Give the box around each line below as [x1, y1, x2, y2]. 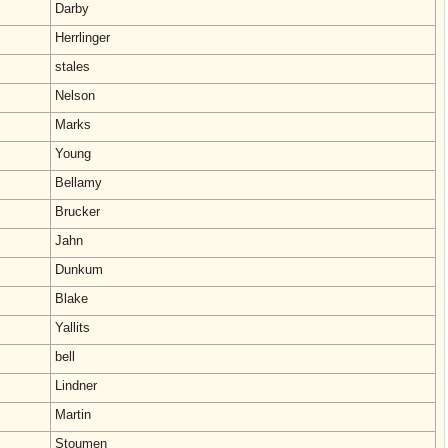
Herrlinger [55, 30, 110, 45]
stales [55, 59, 90, 74]
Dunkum [55, 262, 103, 277]
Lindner [55, 378, 97, 393]
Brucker [55, 204, 100, 219]
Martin [55, 407, 91, 422]
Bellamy [55, 175, 102, 190]
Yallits [55, 320, 90, 335]
